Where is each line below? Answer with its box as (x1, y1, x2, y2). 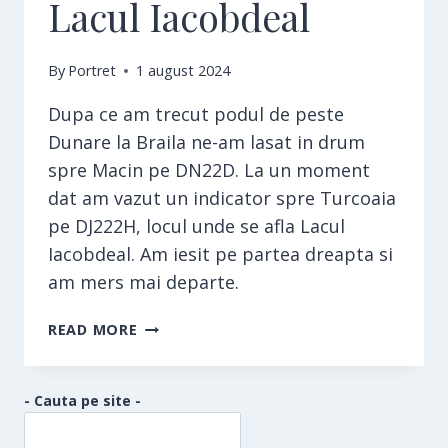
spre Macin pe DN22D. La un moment (48, 158, 370, 183)
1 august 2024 (136, 61, 231, 81)
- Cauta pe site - (24, 391, 141, 411)
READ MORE (48, 320, 138, 340)
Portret (68, 61, 117, 81)
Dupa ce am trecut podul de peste (48, 102, 344, 127)
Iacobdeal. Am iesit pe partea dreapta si (48, 242, 393, 267)
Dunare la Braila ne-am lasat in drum (48, 130, 365, 155)
